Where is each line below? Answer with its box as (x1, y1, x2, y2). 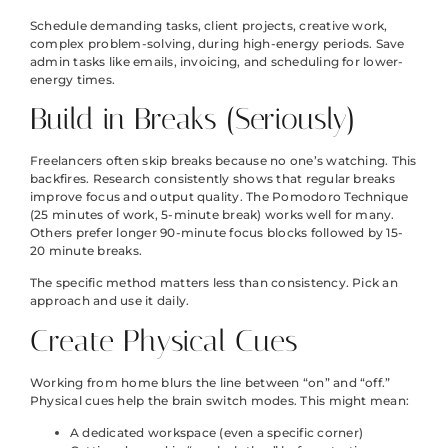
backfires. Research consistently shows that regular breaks (30, 171, 395, 187)
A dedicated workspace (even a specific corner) (70, 425, 364, 441)
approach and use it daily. (30, 293, 190, 309)
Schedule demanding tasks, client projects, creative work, (30, 17, 388, 33)
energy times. (30, 71, 116, 87)
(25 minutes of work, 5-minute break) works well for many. (30, 207, 395, 223)
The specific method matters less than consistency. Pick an (30, 275, 398, 291)
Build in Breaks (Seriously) (30, 101, 355, 138)
